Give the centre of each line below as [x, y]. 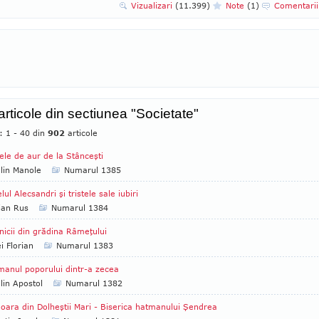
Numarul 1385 [93, 170]
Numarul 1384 [80, 208]
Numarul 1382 [94, 283]
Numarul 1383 [85, 245]
